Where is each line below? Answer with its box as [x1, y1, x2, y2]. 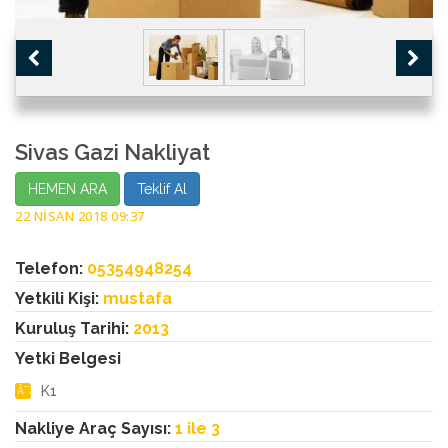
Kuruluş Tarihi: [15, 319, 133, 339]
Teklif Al [137, 181, 187, 198]
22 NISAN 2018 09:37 [15, 207, 145, 226]
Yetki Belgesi [15, 349, 121, 369]
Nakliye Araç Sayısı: [15, 419, 175, 439]
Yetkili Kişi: [15, 289, 103, 309]
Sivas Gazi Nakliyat [15, 139, 210, 166]
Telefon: [15, 259, 87, 279]
